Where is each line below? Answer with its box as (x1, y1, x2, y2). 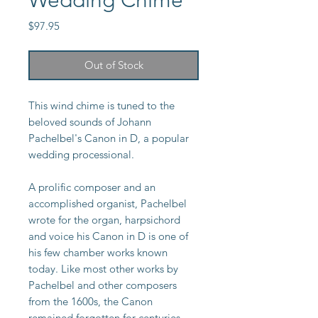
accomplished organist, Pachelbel (28, 197, 187, 211)
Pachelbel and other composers (28, 278, 177, 292)
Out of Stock (84, 58, 143, 72)
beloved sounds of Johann (28, 115, 151, 129)
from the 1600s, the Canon (28, 295, 153, 309)
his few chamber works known (28, 246, 168, 260)
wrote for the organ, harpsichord (28, 213, 180, 227)
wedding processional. (28, 148, 134, 162)
